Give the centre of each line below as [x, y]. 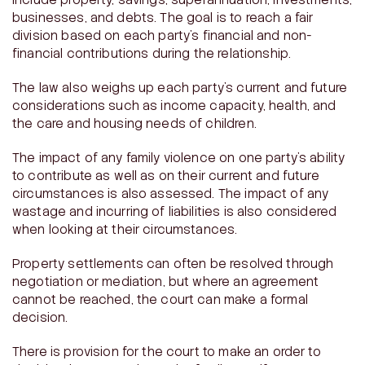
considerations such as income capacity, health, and [174, 106]
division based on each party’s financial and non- [163, 36]
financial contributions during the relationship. [152, 54]
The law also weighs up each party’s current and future [180, 88]
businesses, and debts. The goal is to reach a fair [163, 18]
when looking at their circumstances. [125, 230]
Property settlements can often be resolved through [173, 264]
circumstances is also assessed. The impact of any [171, 194]
